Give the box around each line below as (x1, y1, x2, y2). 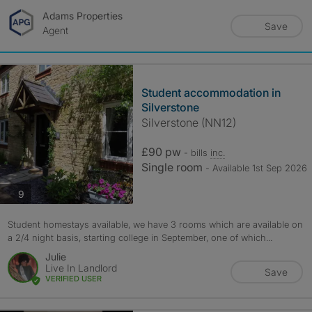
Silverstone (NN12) (141, 116, 236, 130)
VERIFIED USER (45, 274, 102, 283)
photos (23, 187, 54, 199)
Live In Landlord (45, 262, 117, 274)
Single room (141, 160, 205, 174)
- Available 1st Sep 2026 (205, 162, 307, 173)
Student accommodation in (141, 86, 281, 100)
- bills (183, 147, 210, 158)
